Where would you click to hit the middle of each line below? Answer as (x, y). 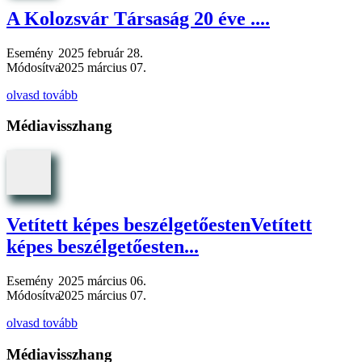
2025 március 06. (102, 280)
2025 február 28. (101, 53)
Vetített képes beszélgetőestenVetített (159, 224)
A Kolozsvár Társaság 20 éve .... (138, 18)
